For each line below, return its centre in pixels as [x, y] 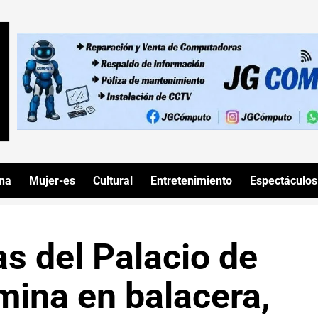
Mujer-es [52, 180]
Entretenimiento [191, 180]
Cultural [113, 180]
